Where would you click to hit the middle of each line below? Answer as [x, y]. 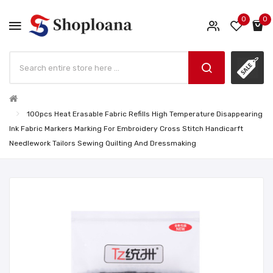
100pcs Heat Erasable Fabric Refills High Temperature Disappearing [145, 114]
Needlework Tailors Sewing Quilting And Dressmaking [103, 144]
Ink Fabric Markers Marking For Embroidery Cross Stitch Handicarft [126, 129]
